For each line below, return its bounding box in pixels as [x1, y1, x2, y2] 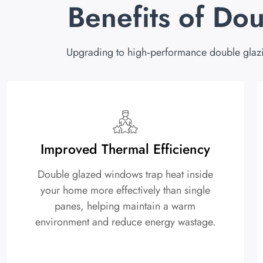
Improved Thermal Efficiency [40, 139, 210, 160]
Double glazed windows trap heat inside [37, 167, 213, 183]
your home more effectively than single [40, 183, 210, 198]
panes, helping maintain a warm [55, 198, 196, 214]
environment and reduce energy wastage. [35, 214, 215, 230]
